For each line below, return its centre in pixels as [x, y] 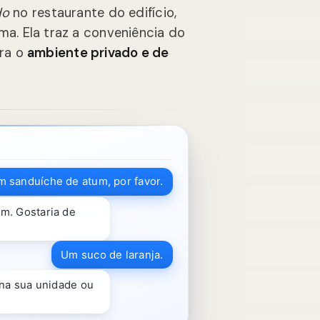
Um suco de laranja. [112, 255]
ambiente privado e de [98, 53]
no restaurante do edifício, [93, 13]
